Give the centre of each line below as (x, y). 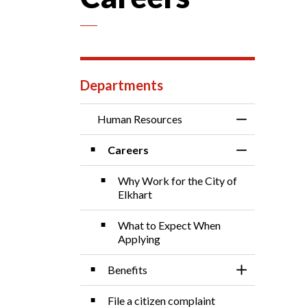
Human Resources (140, 119)
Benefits (127, 270)
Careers (128, 150)
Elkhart (135, 194)
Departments (122, 85)
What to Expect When (169, 225)
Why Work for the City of (177, 181)
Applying (139, 239)
